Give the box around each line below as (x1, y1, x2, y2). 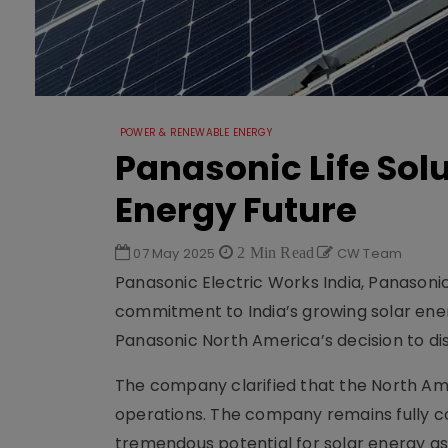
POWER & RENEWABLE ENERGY (120, 125, 272, 140)
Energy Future (115, 186, 357, 234)
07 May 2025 (130, 244, 219, 263)
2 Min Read (233, 244, 315, 260)
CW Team (333, 244, 403, 263)
